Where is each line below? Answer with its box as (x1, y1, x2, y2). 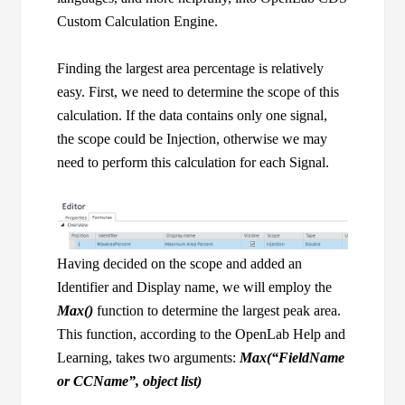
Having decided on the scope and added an (57, 255, 303, 271)
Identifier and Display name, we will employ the (57, 278, 333, 295)
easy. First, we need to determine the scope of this (57, 84, 340, 99)
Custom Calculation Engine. (57, 14, 219, 29)
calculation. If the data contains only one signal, (57, 108, 328, 123)
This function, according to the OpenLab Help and (57, 325, 346, 342)
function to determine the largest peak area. (93, 302, 342, 318)
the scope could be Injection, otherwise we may (57, 131, 328, 146)
